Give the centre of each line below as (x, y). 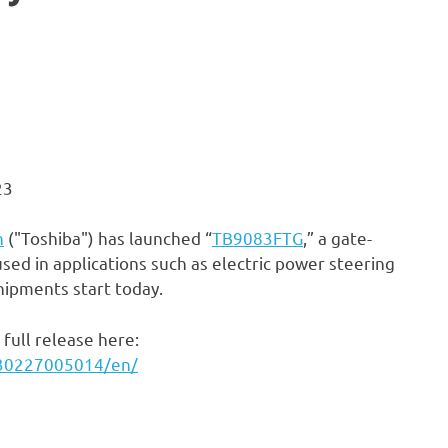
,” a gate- (337, 238)
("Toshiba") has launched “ (108, 238)
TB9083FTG (257, 238)
